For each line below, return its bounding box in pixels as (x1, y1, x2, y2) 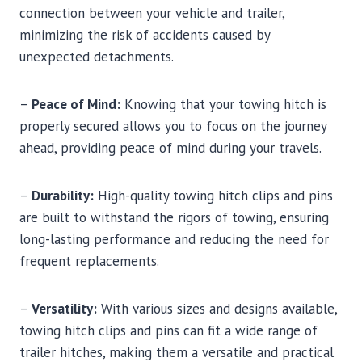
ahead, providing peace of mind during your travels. (19, 139, 322, 158)
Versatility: (32, 300, 97, 318)
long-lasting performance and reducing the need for (19, 230, 329, 249)
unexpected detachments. (19, 48, 174, 66)
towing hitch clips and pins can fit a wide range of (19, 322, 318, 340)
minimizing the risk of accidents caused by (19, 26, 270, 44)
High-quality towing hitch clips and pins (94, 187, 333, 205)
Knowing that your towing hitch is (120, 95, 326, 114)
